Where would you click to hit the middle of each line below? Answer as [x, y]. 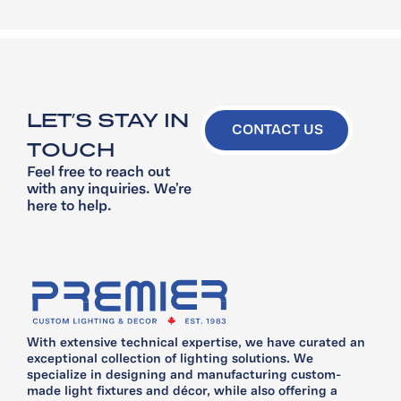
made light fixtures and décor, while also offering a [182, 391]
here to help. [69, 207]
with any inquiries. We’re [109, 190]
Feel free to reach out [98, 173]
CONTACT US [277, 131]
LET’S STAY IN [108, 120]
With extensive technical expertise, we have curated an [196, 343]
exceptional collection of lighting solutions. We [170, 359]
